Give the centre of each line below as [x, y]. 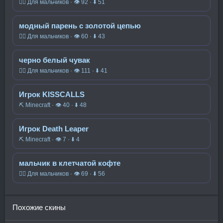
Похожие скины [39, 207]
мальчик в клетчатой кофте [70, 163]
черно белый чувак [55, 60]
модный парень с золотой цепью [80, 26]
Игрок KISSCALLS [52, 94]
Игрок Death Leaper [54, 129]
